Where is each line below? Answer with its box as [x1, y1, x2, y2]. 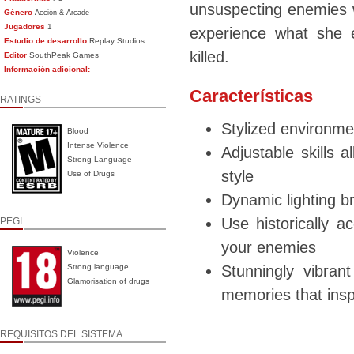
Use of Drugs [67, 169, 115, 178]
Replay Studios [87, 36, 145, 45]
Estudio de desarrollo [4, 36, 88, 45]
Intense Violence [67, 141, 130, 149]
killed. [190, 48, 234, 66]
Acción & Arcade [35, 9, 90, 17]
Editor [4, 51, 28, 59]
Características [190, 86, 313, 107]
